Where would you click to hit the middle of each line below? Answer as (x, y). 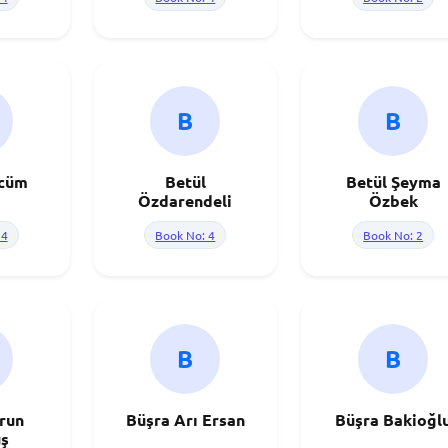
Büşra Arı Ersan (185, 419)
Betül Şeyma (393, 181)
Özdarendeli (185, 200)
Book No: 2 (393, 235)
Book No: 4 (185, 235)
